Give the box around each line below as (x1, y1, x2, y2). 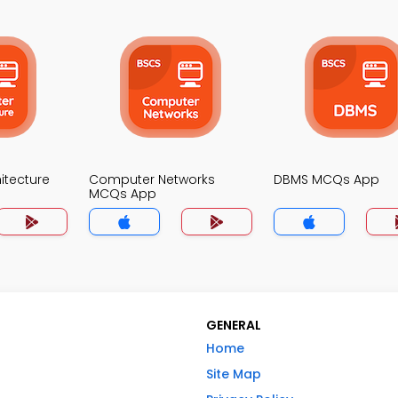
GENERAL (206, 316, 261, 334)
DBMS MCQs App (274, 171, 379, 188)
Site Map (206, 365, 261, 383)
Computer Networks (89, 171, 215, 188)
